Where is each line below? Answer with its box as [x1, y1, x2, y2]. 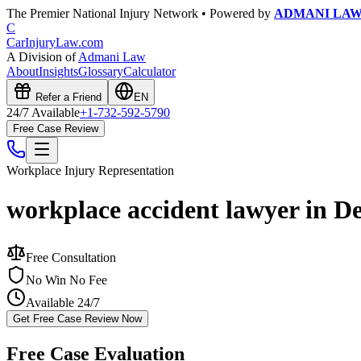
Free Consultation [26, 250, 116, 264]
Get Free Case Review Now [13, 312, 142, 325]
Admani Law [78, 50, 146, 64]
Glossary [78, 64, 123, 78]
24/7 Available [6, 106, 80, 119]
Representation [95, 164, 174, 177]
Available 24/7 [26, 295, 100, 309]
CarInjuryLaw [6, 35, 78, 49]
